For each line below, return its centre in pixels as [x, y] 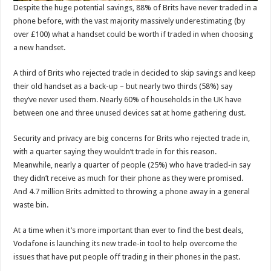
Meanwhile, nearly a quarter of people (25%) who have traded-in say [132, 165]
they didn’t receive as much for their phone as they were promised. [129, 178]
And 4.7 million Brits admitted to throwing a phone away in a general [132, 192]
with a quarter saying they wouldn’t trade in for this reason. [115, 152]
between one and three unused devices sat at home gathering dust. [130, 113]
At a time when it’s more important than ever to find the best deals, [129, 230]
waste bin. [31, 205]
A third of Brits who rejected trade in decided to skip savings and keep [135, 73]
